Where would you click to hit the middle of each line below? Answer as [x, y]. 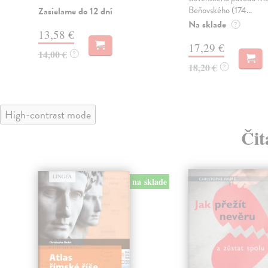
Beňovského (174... [220, 10]
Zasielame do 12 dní [75, 11]
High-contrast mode [48, 114]
